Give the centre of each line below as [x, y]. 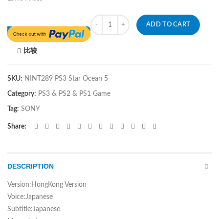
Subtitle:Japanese [34, 209]
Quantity [104, 20]
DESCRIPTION [31, 166]
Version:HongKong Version [47, 185]
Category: [22, 94]
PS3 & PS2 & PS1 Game [74, 94]
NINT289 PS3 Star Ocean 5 [66, 78]
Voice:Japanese [30, 197]
